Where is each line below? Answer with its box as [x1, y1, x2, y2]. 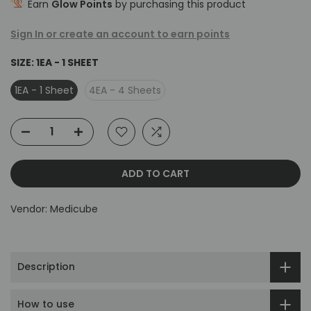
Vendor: [10, 201, 50, 216]
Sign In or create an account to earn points [10, 26, 230, 41]
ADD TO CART [121, 166, 190, 180]
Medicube [50, 201, 98, 216]
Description [17, 260, 75, 274]
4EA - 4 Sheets [89, 83, 161, 97]
